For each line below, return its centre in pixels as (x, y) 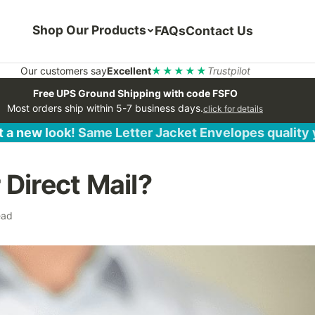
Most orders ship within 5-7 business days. (105, 108)
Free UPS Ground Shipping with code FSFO (135, 93)
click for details (233, 108)
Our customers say (63, 70)
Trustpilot (229, 70)
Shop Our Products (89, 30)
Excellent (129, 70)
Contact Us (219, 31)
